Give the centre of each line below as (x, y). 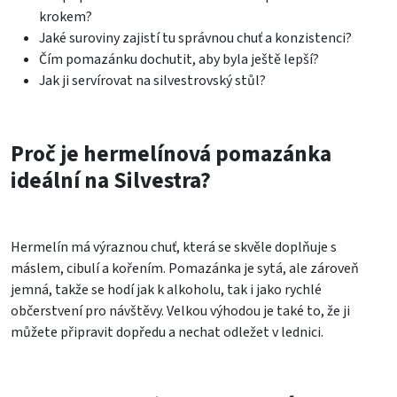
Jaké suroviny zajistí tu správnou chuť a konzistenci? (195, 38)
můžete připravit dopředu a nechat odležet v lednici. (167, 332)
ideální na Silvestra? (111, 180)
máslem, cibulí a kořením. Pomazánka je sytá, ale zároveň (185, 268)
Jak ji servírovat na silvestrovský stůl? (152, 80)
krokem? (66, 16)
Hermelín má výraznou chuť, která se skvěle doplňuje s (174, 247)
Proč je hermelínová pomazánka (171, 154)
